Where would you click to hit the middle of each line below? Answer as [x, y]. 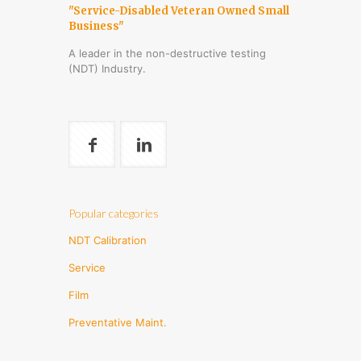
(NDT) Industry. [107, 69]
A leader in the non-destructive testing [167, 54]
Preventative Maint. [118, 323]
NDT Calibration [108, 241]
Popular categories [114, 214]
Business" [96, 27]
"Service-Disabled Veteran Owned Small [179, 11]
